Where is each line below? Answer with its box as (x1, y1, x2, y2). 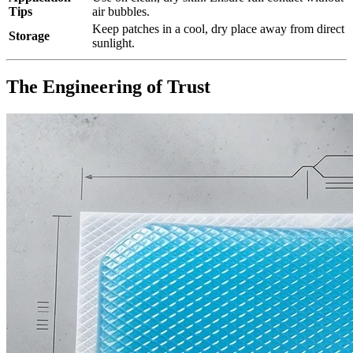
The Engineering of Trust (6, 76, 210, 97)
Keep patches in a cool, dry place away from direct (92, 21, 344, 35)
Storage (9, 28, 50, 43)
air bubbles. (92, 4, 150, 18)
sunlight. (92, 35, 135, 50)
